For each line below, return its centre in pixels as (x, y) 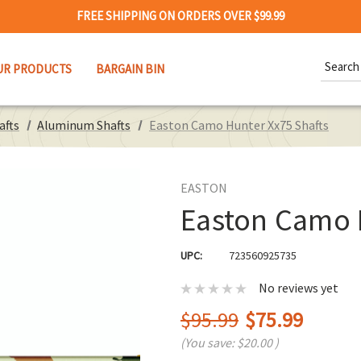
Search (338, 57)
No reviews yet (299, 288)
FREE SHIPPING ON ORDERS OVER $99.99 (180, 16)
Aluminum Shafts (84, 125)
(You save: (209, 343)
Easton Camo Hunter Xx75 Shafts (239, 125)
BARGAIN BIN (130, 68)
